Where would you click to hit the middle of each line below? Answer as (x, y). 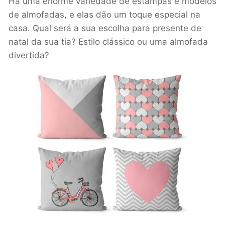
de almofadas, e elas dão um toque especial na (104, 14)
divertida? (29, 55)
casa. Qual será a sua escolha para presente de (105, 28)
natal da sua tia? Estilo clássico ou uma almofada (108, 41)
